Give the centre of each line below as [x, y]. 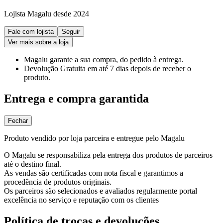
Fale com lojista [31, 31]
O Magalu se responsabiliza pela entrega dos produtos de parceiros [108, 155]
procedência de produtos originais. [58, 182]
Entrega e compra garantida [76, 98]
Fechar [18, 120]
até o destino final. [33, 164]
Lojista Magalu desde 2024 [47, 13]
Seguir [71, 31]
